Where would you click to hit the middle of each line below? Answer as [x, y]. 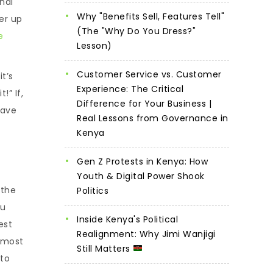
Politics [93, 190]
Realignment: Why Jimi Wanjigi [146, 234]
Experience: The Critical [130, 89]
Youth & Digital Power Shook [141, 176]
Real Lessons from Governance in [153, 118]
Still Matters [105, 248]
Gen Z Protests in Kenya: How [142, 161]
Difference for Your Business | [144, 103]
